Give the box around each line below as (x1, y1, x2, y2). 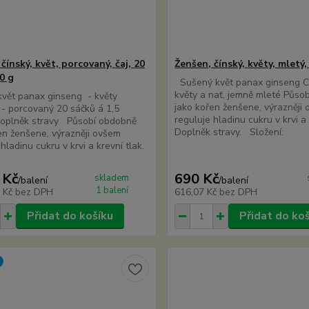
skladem (94, 172, 130, 184)
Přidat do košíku (26, 208, 113, 223)
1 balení (95, 184, 128, 197)
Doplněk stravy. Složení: (175, 126, 284, 139)
